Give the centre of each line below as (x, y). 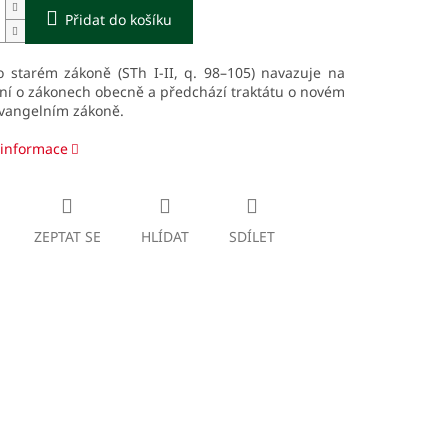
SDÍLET (251, 237)
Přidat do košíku (118, 20)
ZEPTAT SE (67, 237)
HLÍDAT (164, 237)
